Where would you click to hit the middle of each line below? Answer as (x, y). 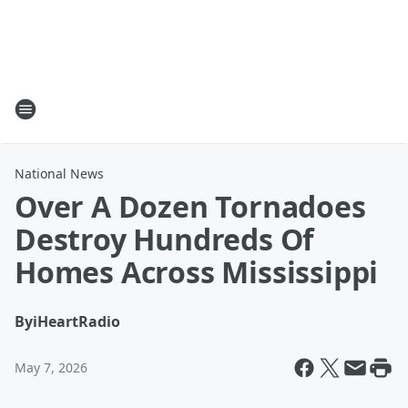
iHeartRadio (76, 321)
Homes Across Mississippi (197, 272)
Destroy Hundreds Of (164, 239)
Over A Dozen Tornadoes (190, 206)
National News (59, 173)
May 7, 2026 (51, 367)
